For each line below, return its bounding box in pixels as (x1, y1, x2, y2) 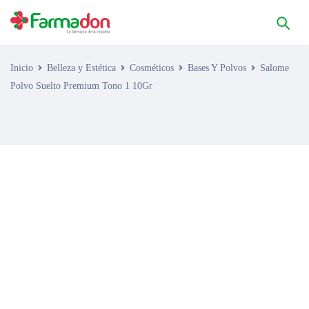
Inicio (10, 63, 33, 73)
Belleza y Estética (47, 63, 116, 73)
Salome (260, 63, 289, 73)
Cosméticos (130, 63, 174, 73)
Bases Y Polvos (188, 63, 246, 73)
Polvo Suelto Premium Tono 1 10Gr (10, 81, 152, 91)
